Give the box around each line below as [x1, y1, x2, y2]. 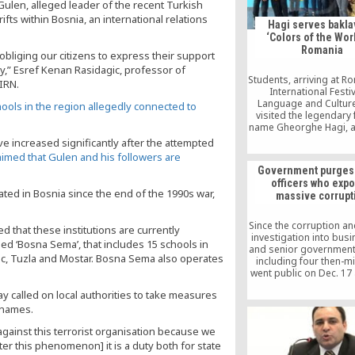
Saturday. [300, 144, 344, 158]
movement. [296, 338, 348, 352]
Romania [301, 44, 344, 57]
